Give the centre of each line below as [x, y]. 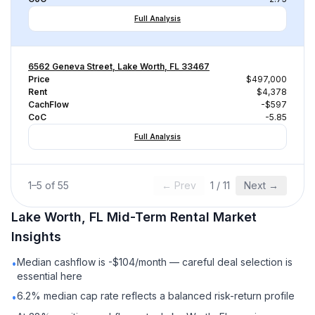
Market [233, 217]
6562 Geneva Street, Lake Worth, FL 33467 [119, 66]
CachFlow [49, 104]
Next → [261, 185]
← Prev [179, 185]
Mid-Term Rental [158, 217]
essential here [50, 276]
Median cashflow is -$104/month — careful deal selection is [155, 262]
